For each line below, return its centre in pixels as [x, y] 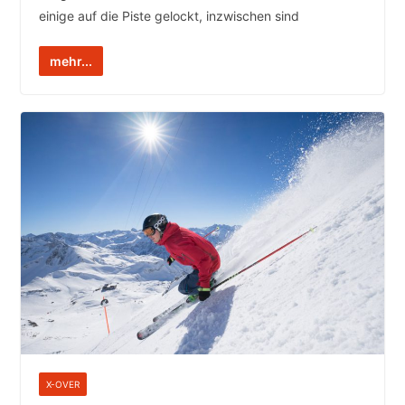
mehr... [71, 61]
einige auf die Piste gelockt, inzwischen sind [169, 15]
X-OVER [62, 385]
